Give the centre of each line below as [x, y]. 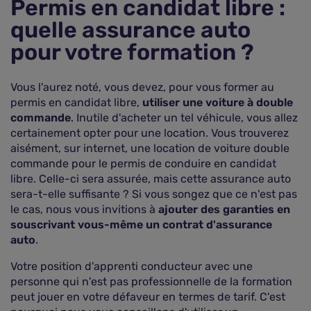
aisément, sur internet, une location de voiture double [150, 148]
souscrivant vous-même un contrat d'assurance [141, 225]
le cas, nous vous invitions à [84, 209]
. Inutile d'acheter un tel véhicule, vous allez [184, 118]
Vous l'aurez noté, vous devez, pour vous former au [142, 87]
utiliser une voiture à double [218, 102]
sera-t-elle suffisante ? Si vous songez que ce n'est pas [154, 194]
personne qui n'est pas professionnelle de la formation [151, 281]
